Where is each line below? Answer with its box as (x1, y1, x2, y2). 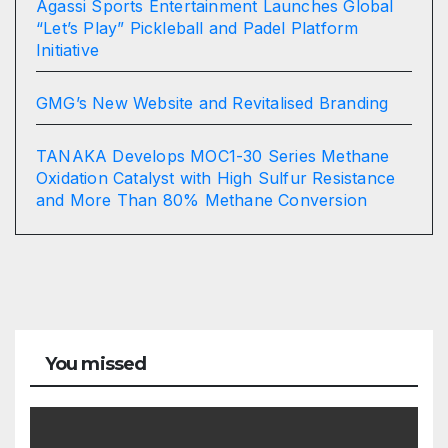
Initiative (36, 39, 100, 60)
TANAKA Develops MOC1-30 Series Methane (36, 145, 390, 166)
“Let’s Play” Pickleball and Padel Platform (36, 17, 359, 38)
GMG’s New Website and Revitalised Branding (36, 92, 389, 113)
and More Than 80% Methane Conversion (36, 189, 368, 210)
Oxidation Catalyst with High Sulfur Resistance (36, 167, 396, 188)
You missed (45, 352, 146, 375)
